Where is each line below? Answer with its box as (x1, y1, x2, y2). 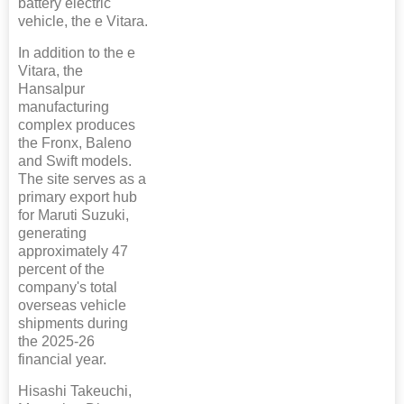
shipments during (18, 316, 128, 332)
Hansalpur (18, 81, 85, 97)
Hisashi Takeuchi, (18, 383, 132, 399)
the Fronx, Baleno (18, 135, 132, 151)
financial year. (18, 352, 106, 368)
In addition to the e (18, 45, 135, 61)
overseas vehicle (18, 298, 126, 314)
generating (18, 225, 87, 242)
